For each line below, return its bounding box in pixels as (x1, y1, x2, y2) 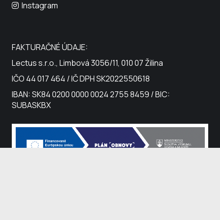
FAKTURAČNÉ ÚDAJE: (12, 41, 88, 53)
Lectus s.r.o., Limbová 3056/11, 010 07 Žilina (12, 57, 163, 68)
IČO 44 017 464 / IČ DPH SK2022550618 (12, 73, 150, 84)
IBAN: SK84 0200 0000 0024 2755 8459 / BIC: (12, 88, 170, 100)
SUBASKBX (12, 99, 51, 110)
